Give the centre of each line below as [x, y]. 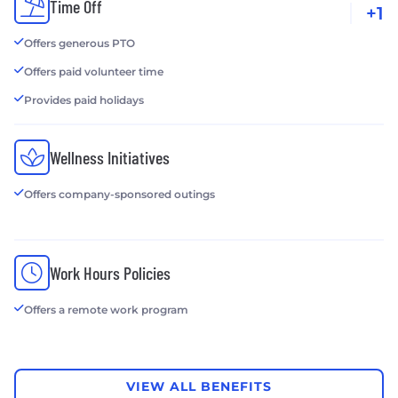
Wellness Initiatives [110, 157]
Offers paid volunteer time [94, 71]
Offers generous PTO [80, 43]
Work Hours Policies [110, 272]
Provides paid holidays [84, 99]
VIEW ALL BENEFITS [199, 387]
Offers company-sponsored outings [119, 194]
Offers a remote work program [106, 309]
